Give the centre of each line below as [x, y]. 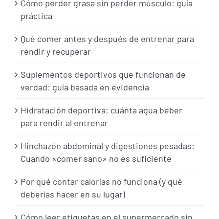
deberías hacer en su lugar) [73, 194]
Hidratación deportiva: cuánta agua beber [101, 110]
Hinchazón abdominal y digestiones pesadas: [108, 146]
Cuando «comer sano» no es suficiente [96, 159]
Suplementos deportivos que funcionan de [103, 75]
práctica [36, 16]
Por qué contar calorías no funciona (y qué [101, 182]
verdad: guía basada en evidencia [85, 87]
